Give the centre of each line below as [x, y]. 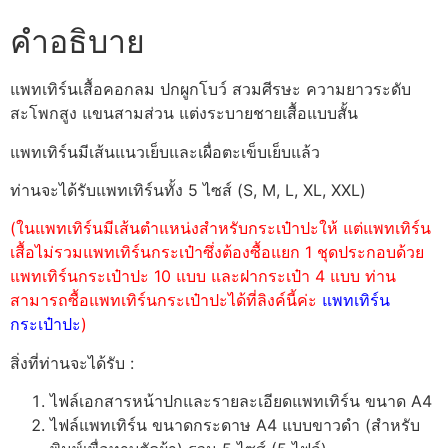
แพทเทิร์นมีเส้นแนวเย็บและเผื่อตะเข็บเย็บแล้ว [165, 151]
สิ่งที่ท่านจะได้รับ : [72, 362]
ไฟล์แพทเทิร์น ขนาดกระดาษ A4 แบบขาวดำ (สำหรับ [235, 425]
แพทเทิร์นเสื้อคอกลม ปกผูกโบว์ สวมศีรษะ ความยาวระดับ [210, 89]
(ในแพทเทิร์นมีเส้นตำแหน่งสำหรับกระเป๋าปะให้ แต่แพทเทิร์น [220, 228]
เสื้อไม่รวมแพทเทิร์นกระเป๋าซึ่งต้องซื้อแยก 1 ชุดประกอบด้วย [217, 252]
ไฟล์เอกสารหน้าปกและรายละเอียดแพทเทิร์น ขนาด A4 [241, 401]
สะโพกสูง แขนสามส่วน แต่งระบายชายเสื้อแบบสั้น [184, 113]
